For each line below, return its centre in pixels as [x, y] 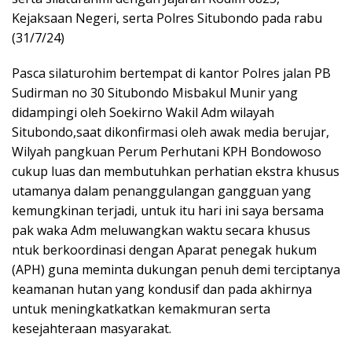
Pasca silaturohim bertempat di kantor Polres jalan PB [171, 73]
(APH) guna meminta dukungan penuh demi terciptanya [176, 270]
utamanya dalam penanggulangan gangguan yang [161, 191]
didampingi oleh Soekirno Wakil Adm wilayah [143, 113]
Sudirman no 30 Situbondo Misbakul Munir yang [155, 93]
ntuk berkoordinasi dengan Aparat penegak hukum [164, 250]
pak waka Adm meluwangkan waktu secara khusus [161, 231]
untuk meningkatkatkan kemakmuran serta [141, 309]
